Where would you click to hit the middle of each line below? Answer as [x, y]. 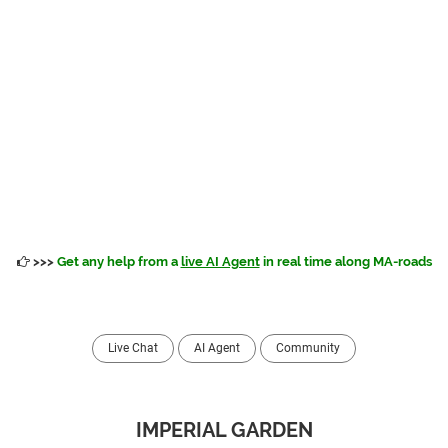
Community [308, 348]
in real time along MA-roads [345, 261]
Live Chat [133, 348]
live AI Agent [220, 261]
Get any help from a [118, 261]
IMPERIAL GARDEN [224, 430]
